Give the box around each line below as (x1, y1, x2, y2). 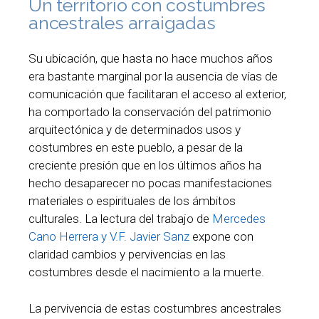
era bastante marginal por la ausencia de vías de (28, 69, 278, 84)
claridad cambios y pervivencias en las (28, 247, 226, 262)
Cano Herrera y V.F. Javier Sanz (28, 229, 189, 244)
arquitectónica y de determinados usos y (28, 122, 241, 137)
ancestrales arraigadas (28, 12, 216, 34)
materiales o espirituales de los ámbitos (28, 194, 236, 209)
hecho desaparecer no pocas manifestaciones (28, 176, 272, 191)
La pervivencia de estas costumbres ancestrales (28, 300, 281, 315)
